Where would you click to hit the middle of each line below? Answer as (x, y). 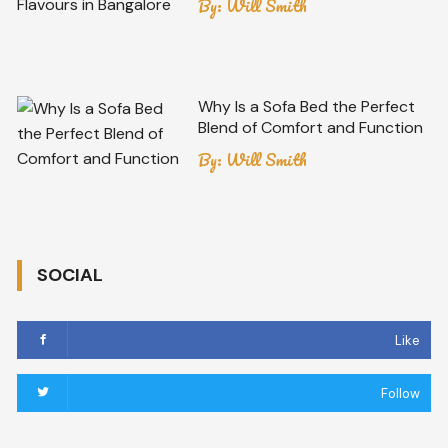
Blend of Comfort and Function (310, 127)
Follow (400, 393)
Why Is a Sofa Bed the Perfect (306, 106)
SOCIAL (70, 274)
